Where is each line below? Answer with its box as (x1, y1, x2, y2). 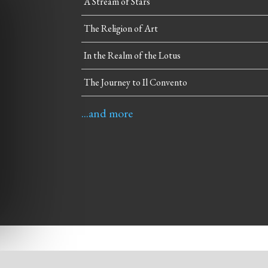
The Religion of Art (84, 22, 158, 35)
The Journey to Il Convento (84, 75, 187, 89)
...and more (81, 105, 133, 121)
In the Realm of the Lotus (84, 48, 181, 62)
